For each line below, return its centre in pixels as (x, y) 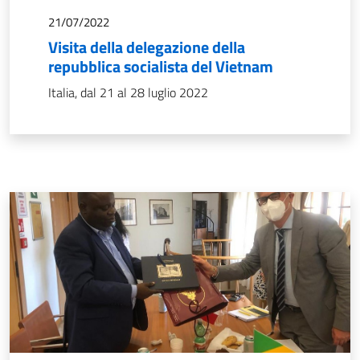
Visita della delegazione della (147, 47)
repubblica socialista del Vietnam (161, 66)
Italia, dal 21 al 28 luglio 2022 (128, 92)
